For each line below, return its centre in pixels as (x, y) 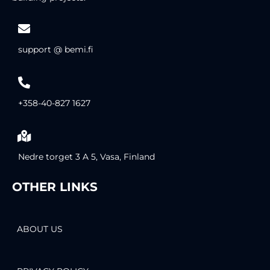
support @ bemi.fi (56, 50)
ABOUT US (40, 229)
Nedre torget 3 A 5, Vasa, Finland (86, 157)
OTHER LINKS (55, 187)
